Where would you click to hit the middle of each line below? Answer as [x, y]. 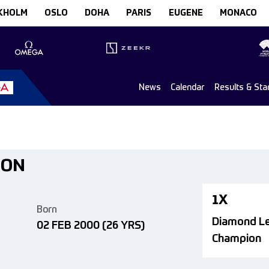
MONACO [238, 13]
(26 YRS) [123, 225]
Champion [237, 239]
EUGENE [186, 13]
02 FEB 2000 [68, 225]
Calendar [187, 87]
